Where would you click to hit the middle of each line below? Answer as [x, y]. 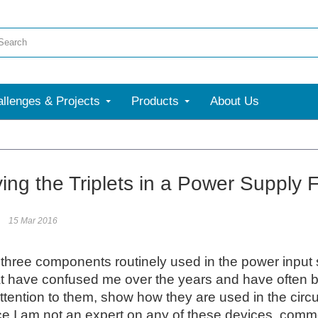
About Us [235, 101]
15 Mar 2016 [33, 221]
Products [155, 101]
